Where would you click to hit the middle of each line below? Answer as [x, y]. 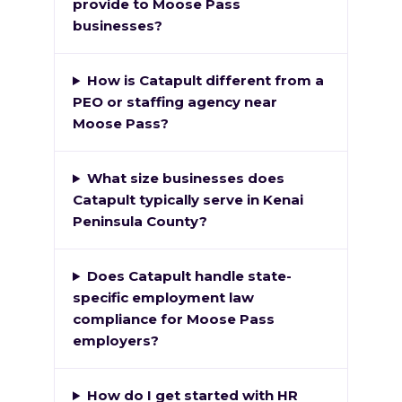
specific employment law [163, 298]
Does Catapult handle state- [189, 276]
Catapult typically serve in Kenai [188, 200]
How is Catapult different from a [205, 81]
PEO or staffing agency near [175, 102]
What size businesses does [185, 179]
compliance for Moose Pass [174, 319]
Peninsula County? [140, 222]
